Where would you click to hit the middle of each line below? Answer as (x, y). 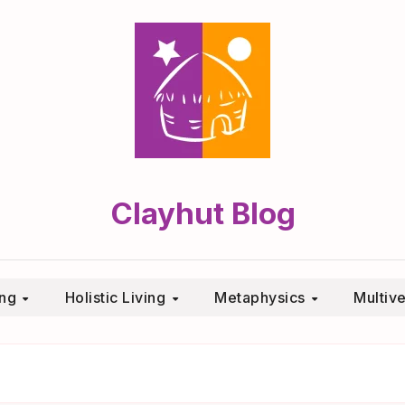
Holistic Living (117, 297)
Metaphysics (262, 297)
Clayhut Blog (202, 213)
